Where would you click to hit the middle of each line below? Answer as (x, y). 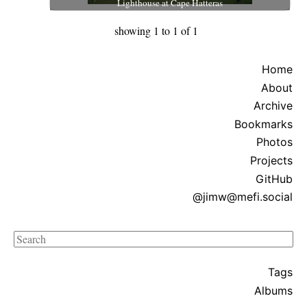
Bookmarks (263, 124)
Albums (273, 290)
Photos (274, 142)
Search (28, 238)
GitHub (274, 179)
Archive (273, 106)
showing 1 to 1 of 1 (156, 30)
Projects (271, 160)
